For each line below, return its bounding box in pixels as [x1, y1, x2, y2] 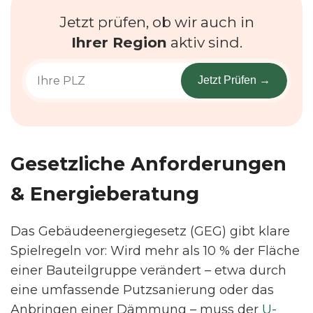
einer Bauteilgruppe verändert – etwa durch [10, 262, 286, 278]
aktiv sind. [166, 33, 242, 51]
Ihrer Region [71, 33, 167, 51]
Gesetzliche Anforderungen [10, 152, 286, 175]
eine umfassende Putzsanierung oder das [10, 282, 274, 298]
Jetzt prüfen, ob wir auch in [59, 13, 254, 31]
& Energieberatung [10, 182, 199, 205]
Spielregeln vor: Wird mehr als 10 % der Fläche [10, 242, 300, 259]
